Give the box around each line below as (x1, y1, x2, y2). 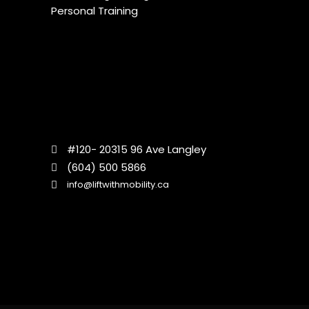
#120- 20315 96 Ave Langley (67, 142, 206, 157)
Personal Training (51, 3, 138, 18)
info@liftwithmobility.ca (67, 177, 169, 191)
